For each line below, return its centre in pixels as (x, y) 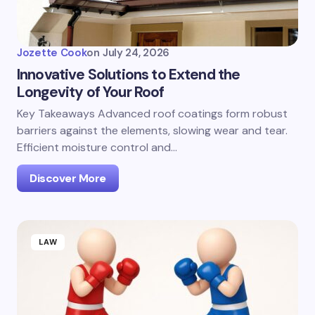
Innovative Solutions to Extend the (129, 75)
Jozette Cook (52, 53)
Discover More (68, 178)
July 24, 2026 (136, 53)
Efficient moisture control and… (97, 147)
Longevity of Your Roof (91, 92)
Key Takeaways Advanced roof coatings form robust (152, 114)
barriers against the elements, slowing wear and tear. (152, 130)
